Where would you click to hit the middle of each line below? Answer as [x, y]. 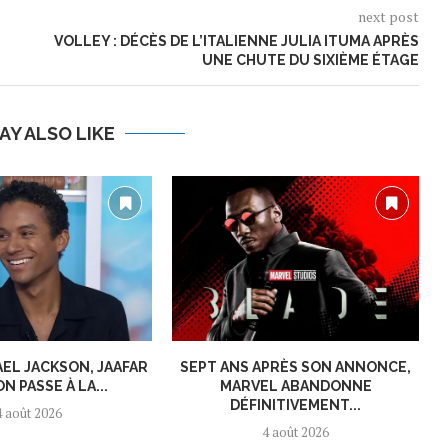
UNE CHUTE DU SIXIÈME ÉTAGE [310, 60]
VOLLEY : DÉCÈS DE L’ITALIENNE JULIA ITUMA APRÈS [236, 41]
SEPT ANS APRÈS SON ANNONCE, [296, 366]
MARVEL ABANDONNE [295, 385]
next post [388, 17]
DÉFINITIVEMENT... [296, 404]
